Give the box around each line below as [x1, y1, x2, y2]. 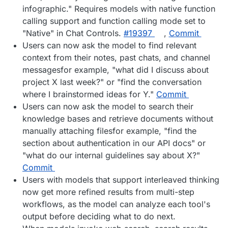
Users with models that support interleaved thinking [22, 175, 219, 185]
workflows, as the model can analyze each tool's [22, 199, 210, 210]
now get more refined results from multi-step [22, 187, 194, 197]
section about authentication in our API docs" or [22, 138, 206, 149]
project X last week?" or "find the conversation [22, 77, 202, 88]
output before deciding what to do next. [22, 211, 176, 222]
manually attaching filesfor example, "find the [22, 126, 196, 136]
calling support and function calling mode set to [22, 16, 206, 26]
